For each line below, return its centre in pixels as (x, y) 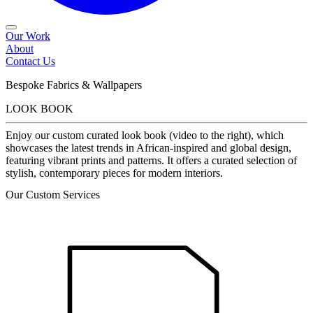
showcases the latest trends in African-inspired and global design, (148, 148)
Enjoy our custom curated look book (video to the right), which (145, 136)
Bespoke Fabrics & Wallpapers (74, 85)
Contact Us (30, 61)
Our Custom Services (53, 195)
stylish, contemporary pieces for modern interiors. (114, 173)
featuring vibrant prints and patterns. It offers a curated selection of (151, 161)
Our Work (28, 36)
